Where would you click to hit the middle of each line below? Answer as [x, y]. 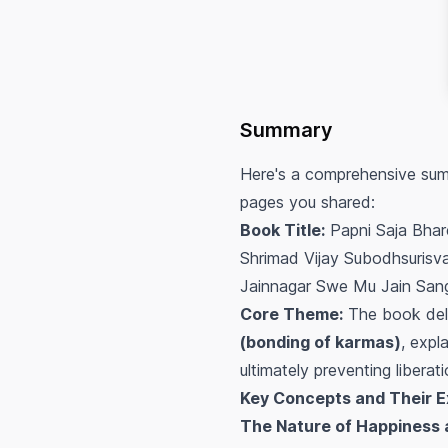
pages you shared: [307, 202]
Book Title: [282, 230]
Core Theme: [291, 314]
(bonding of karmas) [320, 342]
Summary [286, 130]
